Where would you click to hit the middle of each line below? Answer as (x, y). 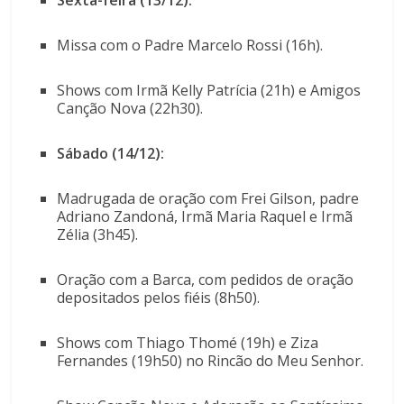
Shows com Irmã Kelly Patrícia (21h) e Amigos (209, 91)
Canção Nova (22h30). (132, 109)
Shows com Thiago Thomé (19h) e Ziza (188, 343)
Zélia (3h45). (100, 235)
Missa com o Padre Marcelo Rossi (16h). (192, 46)
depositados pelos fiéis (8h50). (161, 298)
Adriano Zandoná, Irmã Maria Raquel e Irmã (205, 217)
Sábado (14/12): (111, 154)
